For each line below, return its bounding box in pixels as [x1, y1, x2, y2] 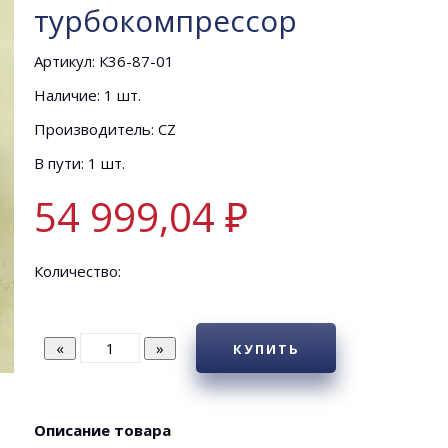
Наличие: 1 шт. [34, 85, 141, 105]
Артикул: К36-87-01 [34, 51, 174, 71]
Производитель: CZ [34, 119, 176, 139]
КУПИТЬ [232, 340, 300, 358]
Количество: [34, 261, 121, 281]
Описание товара [34, 420, 171, 440]
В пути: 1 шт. [34, 153, 125, 173]
